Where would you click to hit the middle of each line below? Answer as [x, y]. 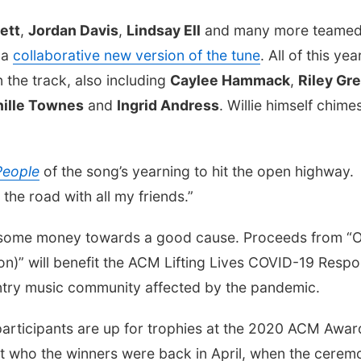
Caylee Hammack [230, 80]
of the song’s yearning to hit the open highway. [197, 171]
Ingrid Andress [168, 105]
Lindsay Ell [164, 30]
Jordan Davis [73, 30]
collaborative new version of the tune [137, 55]
